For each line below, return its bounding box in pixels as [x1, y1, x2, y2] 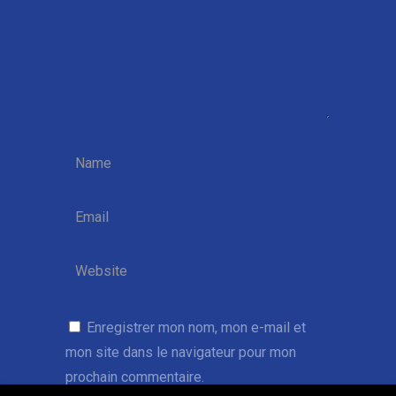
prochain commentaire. [65, 369, 204, 385]
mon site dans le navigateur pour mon [65, 344, 296, 361]
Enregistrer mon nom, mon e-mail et [87, 319, 306, 336]
